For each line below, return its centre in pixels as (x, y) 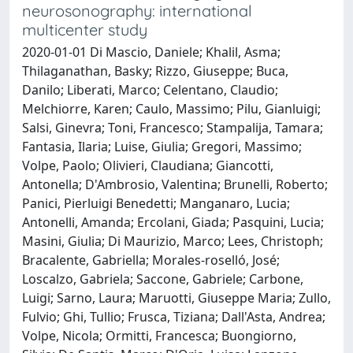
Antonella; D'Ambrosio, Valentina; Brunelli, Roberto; (175, 184)
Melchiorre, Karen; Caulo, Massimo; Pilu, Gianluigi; (171, 108)
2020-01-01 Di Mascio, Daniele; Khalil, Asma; (151, 52)
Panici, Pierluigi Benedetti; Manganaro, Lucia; (156, 203)
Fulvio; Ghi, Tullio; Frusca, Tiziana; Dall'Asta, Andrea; (174, 316)
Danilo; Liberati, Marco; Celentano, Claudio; (150, 89)
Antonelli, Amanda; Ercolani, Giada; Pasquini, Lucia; (173, 222)
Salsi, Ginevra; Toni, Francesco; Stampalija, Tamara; (173, 127)
